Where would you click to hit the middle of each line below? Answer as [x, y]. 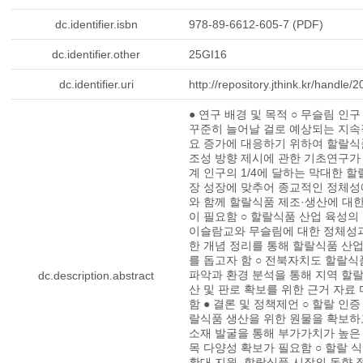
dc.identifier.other [96, 54]
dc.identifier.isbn [96, 24]
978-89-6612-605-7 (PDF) [256, 24]
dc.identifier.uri [96, 84]
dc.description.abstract [96, 275]
